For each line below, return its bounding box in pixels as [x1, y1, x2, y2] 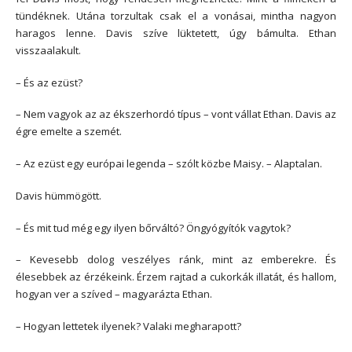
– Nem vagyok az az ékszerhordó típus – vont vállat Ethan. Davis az [16, 107, 336, 122]
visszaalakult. [16, 42, 81, 57]
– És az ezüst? [16, 75, 82, 90]
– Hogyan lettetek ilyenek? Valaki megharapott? [16, 319, 241, 334]
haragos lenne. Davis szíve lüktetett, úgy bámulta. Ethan [16, 25, 336, 40]
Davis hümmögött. [16, 188, 101, 203]
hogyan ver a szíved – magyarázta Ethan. [16, 287, 212, 302]
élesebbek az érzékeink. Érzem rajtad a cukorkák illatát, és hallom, [16, 269, 336, 284]
